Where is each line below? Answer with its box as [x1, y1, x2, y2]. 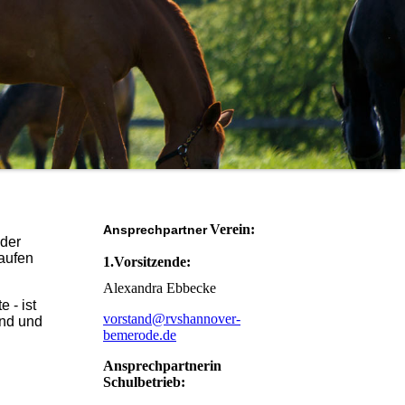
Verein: [210, 221, 266, 237]
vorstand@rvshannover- [103, 311, 240, 327]
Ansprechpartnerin [103, 358, 221, 374]
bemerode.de [103, 327, 176, 344]
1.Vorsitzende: [103, 254, 191, 269]
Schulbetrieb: [103, 374, 185, 391]
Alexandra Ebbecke [103, 280, 216, 297]
